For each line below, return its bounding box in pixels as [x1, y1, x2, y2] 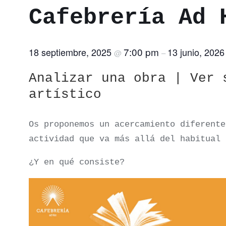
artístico [29, 87, 101, 102]
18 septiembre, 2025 [29, 45, 114, 59]
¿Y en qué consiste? [29, 157, 125, 167]
